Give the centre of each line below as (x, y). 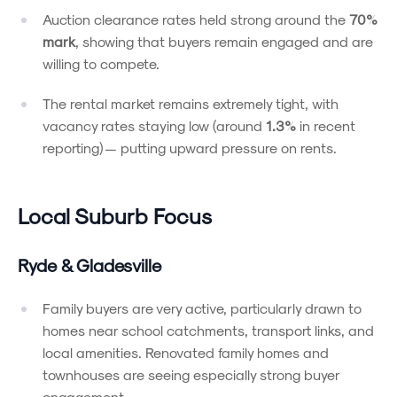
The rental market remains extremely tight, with (191, 103)
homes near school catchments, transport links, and (208, 330)
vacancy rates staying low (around (154, 125)
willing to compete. (101, 63)
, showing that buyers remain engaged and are (224, 41)
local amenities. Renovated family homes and (186, 352)
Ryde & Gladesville (90, 265)
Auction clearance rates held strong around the (196, 19)
